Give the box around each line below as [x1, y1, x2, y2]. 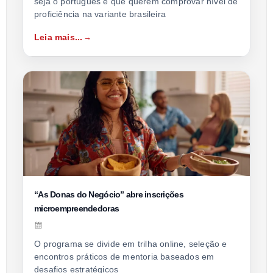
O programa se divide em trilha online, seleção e [34, 238, 227, 249]
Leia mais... [34, 32, 83, 42]
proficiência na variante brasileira [34, 9, 166, 19]
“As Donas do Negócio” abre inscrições [34, 189, 183, 199]
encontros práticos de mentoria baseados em [34, 251, 214, 261]
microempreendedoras [34, 203, 119, 213]
